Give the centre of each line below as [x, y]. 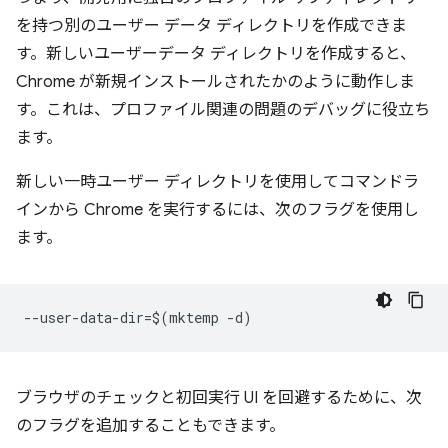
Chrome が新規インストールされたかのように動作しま [215, 81]
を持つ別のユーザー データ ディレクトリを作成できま [211, 25]
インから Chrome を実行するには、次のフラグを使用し [217, 209]
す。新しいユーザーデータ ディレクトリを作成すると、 [216, 53]
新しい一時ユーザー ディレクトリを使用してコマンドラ [217, 181]
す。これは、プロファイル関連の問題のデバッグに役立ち [223, 109]
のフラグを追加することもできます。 [150, 425]
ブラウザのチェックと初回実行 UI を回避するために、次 [219, 397]
